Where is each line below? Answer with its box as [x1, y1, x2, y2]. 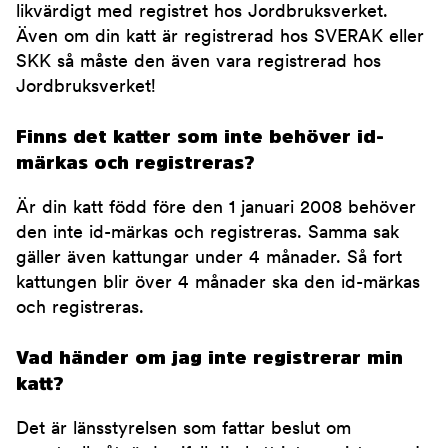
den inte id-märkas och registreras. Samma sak [16, 224, 399, 244]
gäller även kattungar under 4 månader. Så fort [16, 249, 402, 269]
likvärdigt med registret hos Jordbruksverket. [16, 3, 388, 23]
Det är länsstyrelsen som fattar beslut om [16, 420, 351, 440]
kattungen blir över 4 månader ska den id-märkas [16, 274, 420, 294]
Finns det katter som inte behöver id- [16, 127, 384, 147]
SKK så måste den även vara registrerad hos [16, 53, 381, 73]
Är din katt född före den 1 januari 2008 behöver [16, 199, 416, 219]
